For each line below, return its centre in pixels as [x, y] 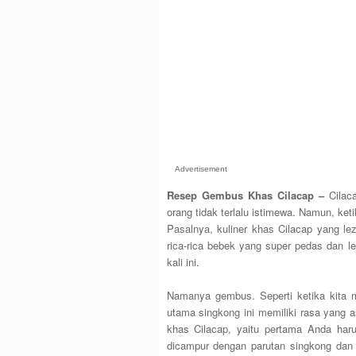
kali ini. [183, 261]
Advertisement [201, 168]
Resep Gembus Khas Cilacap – [245, 195]
